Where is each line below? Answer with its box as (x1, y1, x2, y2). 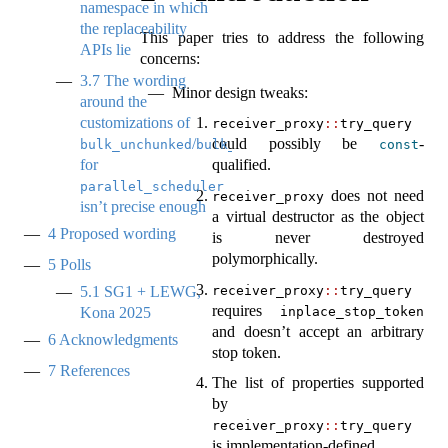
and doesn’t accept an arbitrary (212, 322, 424, 340)
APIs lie (80, 41, 131, 59)
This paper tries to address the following (140, 28, 424, 46)
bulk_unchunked (80, 136, 192, 152)
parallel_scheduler (80, 178, 224, 194)
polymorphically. (212, 249, 319, 267)
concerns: (140, 49, 201, 67)
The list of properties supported (212, 374, 424, 392)
